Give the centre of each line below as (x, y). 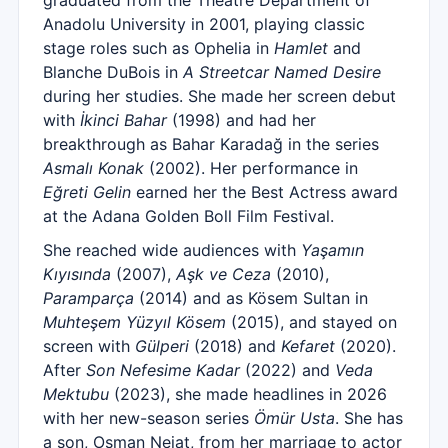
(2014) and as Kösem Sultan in (251, 298)
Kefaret (308, 346)
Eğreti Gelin (87, 192)
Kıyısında (77, 274)
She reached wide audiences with (172, 250)
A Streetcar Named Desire (282, 72)
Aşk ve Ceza (223, 274)
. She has (369, 418)
